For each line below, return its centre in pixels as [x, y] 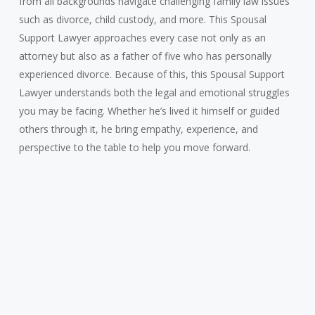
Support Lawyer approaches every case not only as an [142, 37]
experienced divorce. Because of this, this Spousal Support [152, 74]
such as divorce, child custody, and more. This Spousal [142, 19]
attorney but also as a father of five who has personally [145, 56]
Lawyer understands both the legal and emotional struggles [154, 92]
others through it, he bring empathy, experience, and [138, 129]
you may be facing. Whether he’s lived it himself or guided [149, 110]
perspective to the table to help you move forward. [134, 147]
